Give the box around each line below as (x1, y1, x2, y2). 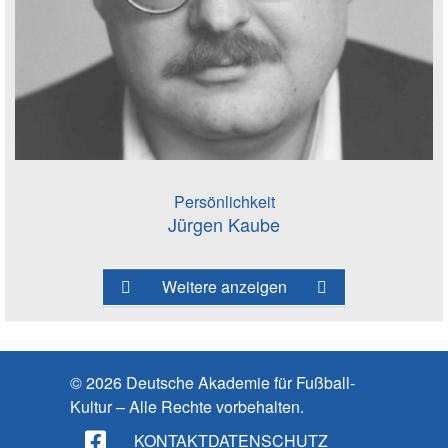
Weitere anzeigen (161, 275, 287, 299)
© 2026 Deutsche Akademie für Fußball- (70, 371, 355, 395)
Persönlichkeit (173, 190, 275, 214)
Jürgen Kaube (168, 211, 280, 238)
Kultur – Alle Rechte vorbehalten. (70, 395, 304, 419)
